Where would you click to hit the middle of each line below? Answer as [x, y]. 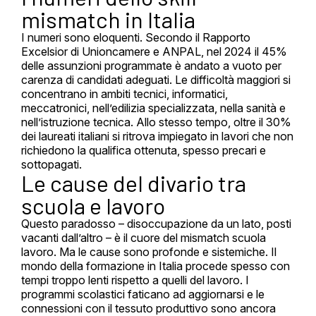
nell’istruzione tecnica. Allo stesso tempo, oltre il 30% [156, 122]
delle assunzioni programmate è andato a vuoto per [151, 66]
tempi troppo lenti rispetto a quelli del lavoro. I [135, 280]
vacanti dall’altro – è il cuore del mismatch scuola [144, 238]
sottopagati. [51, 165]
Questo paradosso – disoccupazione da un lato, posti [156, 224]
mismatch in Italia [108, 19]
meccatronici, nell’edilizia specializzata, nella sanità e [153, 108]
